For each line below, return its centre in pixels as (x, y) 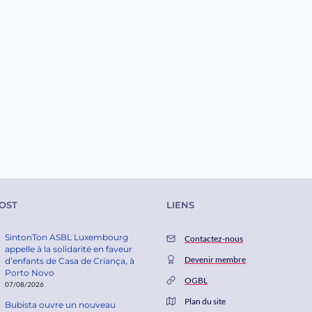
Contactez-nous (214, 239)
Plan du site (205, 302)
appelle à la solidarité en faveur (69, 249)
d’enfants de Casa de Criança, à (70, 261)
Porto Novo (30, 273)
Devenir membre (215, 260)
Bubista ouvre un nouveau (61, 305)
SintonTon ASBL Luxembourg (67, 237)
